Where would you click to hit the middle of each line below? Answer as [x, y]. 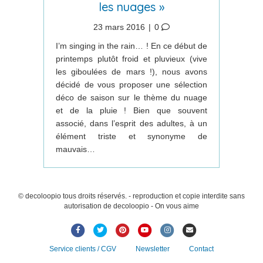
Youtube [158, 229]
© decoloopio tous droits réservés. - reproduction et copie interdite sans [131, 196]
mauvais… [75, 149]
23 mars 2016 [120, 27]
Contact [201, 249]
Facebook [93, 229]
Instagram [183, 229]
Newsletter [153, 249]
